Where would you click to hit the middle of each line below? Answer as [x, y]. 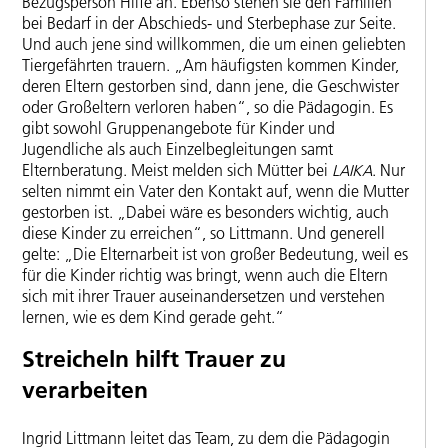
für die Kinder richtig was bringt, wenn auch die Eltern [205, 275]
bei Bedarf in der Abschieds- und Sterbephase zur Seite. [209, 23]
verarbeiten [85, 389]
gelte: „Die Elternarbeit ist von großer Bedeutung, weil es [215, 254]
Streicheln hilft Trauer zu [154, 358]
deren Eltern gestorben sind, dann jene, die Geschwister [210, 86]
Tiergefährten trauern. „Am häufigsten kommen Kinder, [210, 65]
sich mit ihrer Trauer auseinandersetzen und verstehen [203, 296]
